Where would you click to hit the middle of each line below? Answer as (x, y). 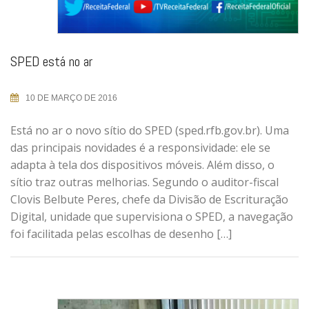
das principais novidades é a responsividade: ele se (140, 148)
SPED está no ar (51, 62)
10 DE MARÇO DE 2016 (71, 98)
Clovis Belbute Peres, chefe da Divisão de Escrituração (149, 200)
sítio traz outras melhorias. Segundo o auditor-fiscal (144, 182)
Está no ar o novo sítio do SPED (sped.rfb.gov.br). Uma (150, 131)
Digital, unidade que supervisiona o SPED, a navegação (152, 217)
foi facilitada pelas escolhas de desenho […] (121, 234)
